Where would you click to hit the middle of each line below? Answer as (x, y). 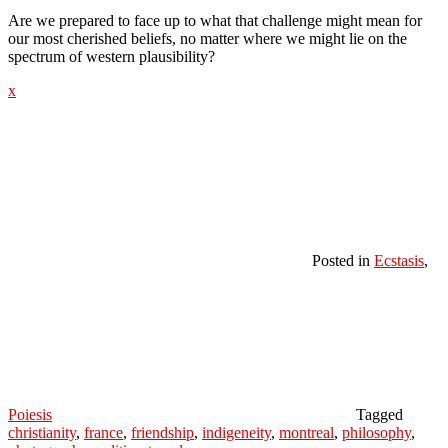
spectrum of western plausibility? (111, 56)
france (103, 432)
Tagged (379, 414)
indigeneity (236, 432)
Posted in (341, 260)
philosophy (376, 432)
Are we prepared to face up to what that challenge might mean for (215, 20)
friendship (162, 432)
